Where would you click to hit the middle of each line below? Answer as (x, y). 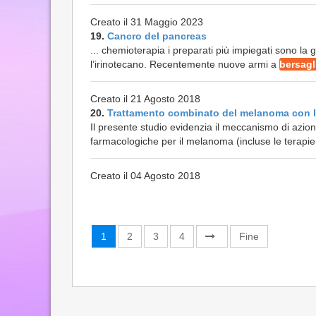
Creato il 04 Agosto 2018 (145, 176)
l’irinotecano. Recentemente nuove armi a (185, 64)
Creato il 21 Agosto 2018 (145, 99)
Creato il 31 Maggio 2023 (147, 22)
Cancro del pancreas (157, 36)
